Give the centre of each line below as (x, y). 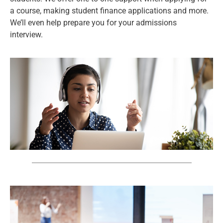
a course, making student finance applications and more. (109, 10)
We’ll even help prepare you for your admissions (93, 22)
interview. (27, 34)
